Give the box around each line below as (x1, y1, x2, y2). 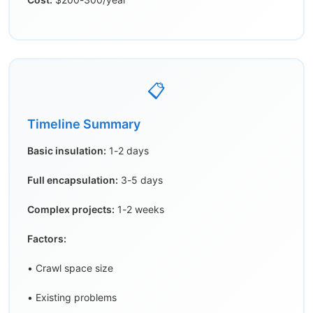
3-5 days (118, 174, 163, 187)
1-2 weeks (115, 203, 164, 216)
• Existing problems (27, 291, 117, 304)
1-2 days (106, 145, 149, 157)
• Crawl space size (27, 262, 113, 275)
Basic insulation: (27, 145, 106, 157)
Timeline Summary (27, 117, 140, 132)
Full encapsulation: (27, 174, 118, 187)
